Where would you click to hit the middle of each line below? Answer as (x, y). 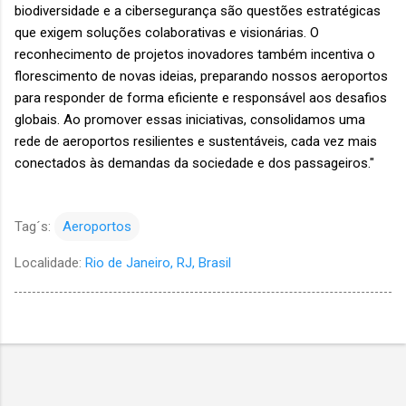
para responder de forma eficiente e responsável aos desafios (201, 98)
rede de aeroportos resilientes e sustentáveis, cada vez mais (196, 142)
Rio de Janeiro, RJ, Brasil (158, 263)
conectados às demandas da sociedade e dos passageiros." (196, 164)
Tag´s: (33, 227)
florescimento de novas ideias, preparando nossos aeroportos (201, 77)
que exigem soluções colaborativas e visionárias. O (167, 33)
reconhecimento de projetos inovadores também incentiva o (195, 55)
